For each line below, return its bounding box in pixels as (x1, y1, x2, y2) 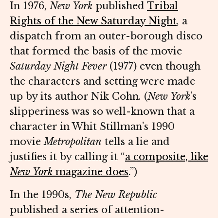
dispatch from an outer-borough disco (10, 30, 202, 42)
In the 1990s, (10, 189, 74, 201)
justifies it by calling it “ (10, 151, 125, 163)
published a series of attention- (10, 204, 164, 216)
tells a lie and (102, 136, 170, 148)
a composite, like (125, 151, 208, 163)
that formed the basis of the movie (10, 45, 182, 57)
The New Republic (74, 189, 157, 201)
